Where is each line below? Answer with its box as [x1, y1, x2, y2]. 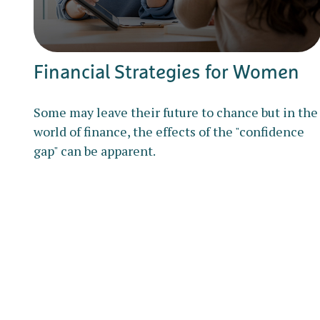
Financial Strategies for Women [33, 59, 299, 84]
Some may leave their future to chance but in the [33, 104, 318, 121]
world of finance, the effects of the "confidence [33, 123, 304, 141]
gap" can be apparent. [33, 142, 156, 160]
